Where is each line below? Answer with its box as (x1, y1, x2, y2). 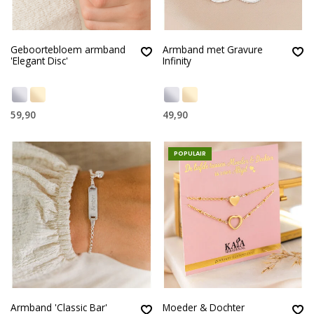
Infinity (162, 53, 191, 67)
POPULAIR (173, 149, 206, 158)
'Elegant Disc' (11, 53, 68, 67)
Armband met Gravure (162, 42, 263, 56)
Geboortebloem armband (11, 42, 125, 56)
